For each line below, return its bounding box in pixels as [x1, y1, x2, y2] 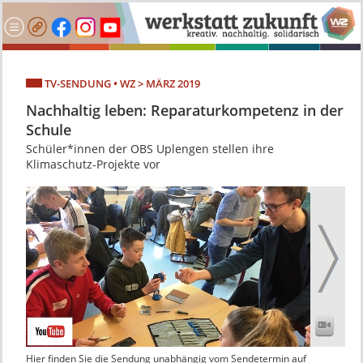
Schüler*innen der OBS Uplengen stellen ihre [25, 141, 274, 157]
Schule [25, 120, 71, 140]
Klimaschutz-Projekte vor [25, 156, 160, 173]
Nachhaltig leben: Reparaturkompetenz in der [25, 100, 344, 121]
